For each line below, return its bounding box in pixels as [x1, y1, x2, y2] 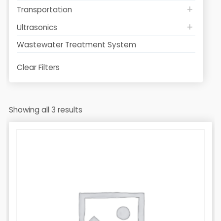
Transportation [16, 4, 72, 15]
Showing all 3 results [8, 104, 82, 115]
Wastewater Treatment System [16, 39, 136, 50]
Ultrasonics [16, 22, 57, 33]
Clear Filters [16, 62, 60, 73]
